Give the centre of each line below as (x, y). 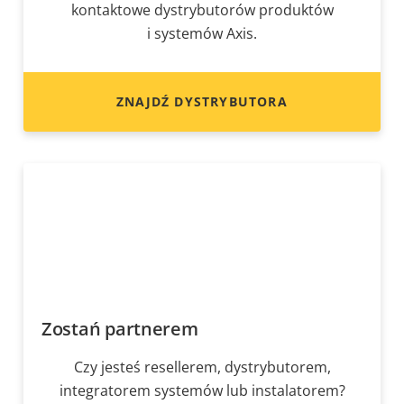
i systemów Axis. (202, 34)
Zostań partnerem (120, 329)
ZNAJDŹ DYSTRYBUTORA (202, 102)
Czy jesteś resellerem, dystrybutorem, (202, 367)
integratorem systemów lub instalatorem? (202, 391)
